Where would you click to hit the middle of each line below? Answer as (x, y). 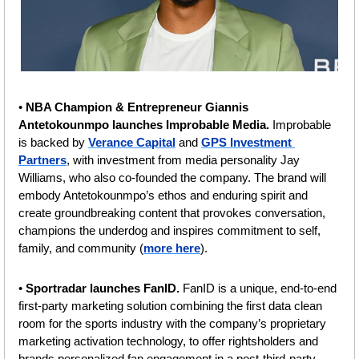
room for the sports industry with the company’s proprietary (172, 323)
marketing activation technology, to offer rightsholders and (168, 341)
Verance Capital (132, 142)
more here (172, 248)
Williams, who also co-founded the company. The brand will (172, 177)
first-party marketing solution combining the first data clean (170, 305)
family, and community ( (81, 248)
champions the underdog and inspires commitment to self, (169, 230)
